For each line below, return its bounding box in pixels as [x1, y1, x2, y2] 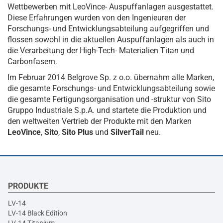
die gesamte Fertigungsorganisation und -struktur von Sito [7, 95, 211, 104]
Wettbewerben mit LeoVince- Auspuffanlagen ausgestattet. [7, 2, 214, 11]
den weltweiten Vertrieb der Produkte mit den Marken [7, 116, 192, 126]
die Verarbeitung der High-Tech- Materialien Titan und [7, 46, 194, 55]
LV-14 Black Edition [8, 209, 67, 217]
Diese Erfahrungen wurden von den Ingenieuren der [7, 13, 186, 22]
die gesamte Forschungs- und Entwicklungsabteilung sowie [7, 84, 215, 93]
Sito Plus [62, 127, 93, 137]
